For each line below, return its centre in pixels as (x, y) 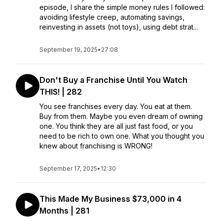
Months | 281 (64, 211)
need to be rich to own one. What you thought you (122, 136)
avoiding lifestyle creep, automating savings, (112, 17)
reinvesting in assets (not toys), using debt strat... (119, 27)
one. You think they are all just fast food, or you (116, 126)
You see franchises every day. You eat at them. (116, 106)
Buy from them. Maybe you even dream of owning (121, 116)
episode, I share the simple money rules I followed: (122, 7)
